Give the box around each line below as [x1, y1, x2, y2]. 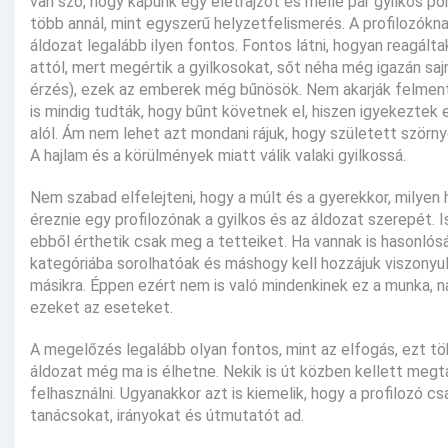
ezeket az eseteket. [30, 298, 173, 318]
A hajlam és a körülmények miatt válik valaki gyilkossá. [30, 146, 406, 166]
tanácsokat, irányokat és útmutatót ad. [30, 406, 304, 426]
